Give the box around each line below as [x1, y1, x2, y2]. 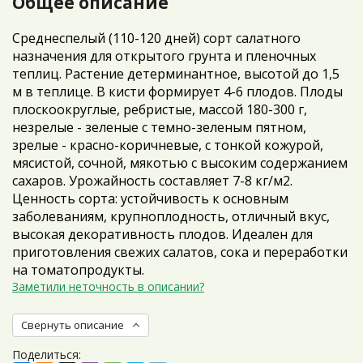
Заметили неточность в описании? [12, 279, 204, 294]
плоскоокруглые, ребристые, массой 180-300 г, [12, 100, 307, 118]
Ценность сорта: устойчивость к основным [12, 190, 288, 207]
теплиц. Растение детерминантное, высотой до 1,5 [12, 65, 340, 83]
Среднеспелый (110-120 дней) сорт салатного [12, 29, 301, 47]
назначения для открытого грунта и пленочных [12, 47, 316, 65]
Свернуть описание [21, 318, 124, 332]
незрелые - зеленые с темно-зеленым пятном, [12, 118, 306, 136]
